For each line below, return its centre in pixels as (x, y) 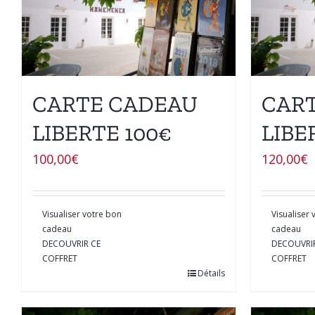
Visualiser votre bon (82, 214)
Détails (211, 273)
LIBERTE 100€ (102, 133)
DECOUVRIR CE (71, 243)
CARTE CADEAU (115, 104)
